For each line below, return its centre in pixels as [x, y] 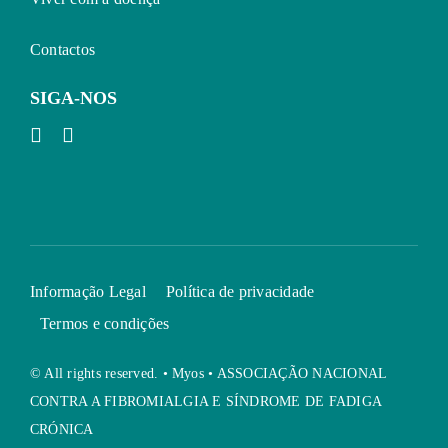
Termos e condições [105, 324]
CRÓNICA [62, 429]
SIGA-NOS [73, 97]
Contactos [63, 49]
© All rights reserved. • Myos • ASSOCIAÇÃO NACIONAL [208, 373]
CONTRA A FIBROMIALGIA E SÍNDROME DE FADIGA [206, 401]
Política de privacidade [240, 292]
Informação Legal [88, 292]
